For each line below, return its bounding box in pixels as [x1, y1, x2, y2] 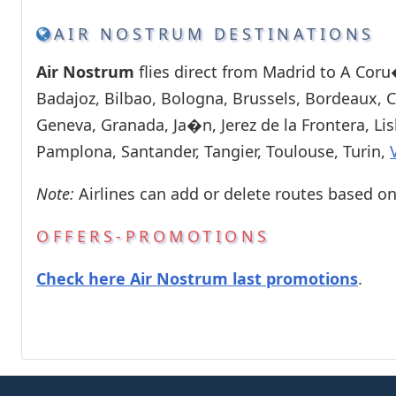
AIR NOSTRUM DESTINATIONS [53, 22, 375, 44]
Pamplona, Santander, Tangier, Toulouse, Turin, [36, 140, 390, 162]
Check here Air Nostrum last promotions [36, 267, 358, 289]
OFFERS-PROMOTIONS [36, 225, 270, 247]
